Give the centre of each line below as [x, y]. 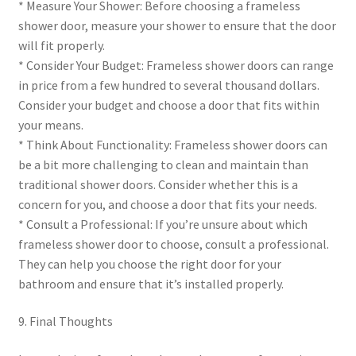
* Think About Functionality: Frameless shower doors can [172, 144]
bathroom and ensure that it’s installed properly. [151, 283]
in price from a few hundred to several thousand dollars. [168, 85]
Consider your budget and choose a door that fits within [168, 104]
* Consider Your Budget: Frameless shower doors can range [176, 65]
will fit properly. [61, 45]
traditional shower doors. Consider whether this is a [158, 184]
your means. [50, 124]
